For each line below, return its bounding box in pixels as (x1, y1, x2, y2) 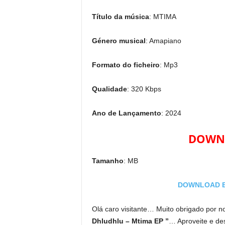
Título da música (91, 13, 149, 21)
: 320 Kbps (127, 85, 161, 93)
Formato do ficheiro (91, 61, 160, 69)
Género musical (91, 37, 146, 45)
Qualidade (91, 85, 127, 93)
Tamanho (91, 157, 124, 165)
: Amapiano (145, 37, 181, 45)
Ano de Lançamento (91, 109, 161, 117)
